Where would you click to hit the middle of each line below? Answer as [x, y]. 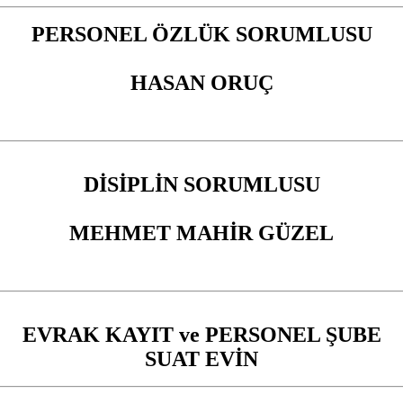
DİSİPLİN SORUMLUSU [201, 184]
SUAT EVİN [201, 358]
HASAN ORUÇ [201, 82]
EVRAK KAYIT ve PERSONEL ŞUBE [201, 334]
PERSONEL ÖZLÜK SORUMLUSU [201, 34]
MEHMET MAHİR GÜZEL [201, 233]
